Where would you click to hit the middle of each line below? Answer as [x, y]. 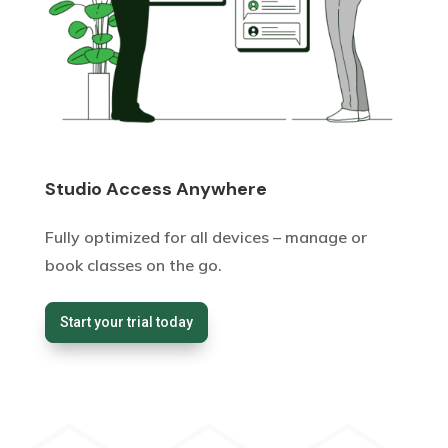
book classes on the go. [133, 264]
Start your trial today [126, 321]
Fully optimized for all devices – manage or [205, 236]
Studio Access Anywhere [155, 188]
